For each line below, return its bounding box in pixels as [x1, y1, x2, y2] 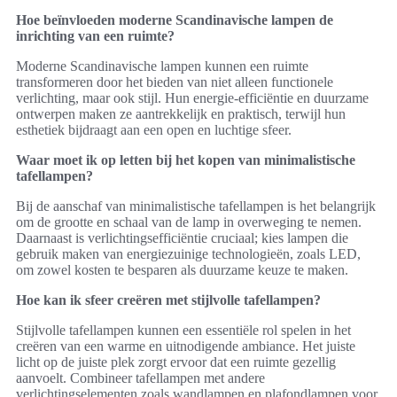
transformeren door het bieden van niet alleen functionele [16, 74, 333, 90]
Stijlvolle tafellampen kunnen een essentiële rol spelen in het [16, 322, 351, 338]
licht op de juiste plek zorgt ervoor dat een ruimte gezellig [16, 354, 336, 370]
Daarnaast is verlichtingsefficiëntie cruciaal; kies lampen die [16, 230, 348, 245]
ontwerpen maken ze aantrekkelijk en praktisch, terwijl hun [16, 105, 346, 121]
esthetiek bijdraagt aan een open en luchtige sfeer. [16, 121, 292, 137]
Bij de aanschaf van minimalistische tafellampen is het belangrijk [16, 198, 376, 214]
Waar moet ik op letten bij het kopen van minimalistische [16, 152, 355, 167]
